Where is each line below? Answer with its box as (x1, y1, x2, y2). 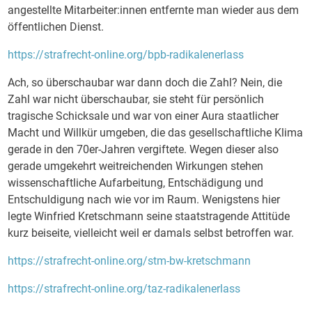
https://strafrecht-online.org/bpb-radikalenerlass (8, 48, 244, 61)
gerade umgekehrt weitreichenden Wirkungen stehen (8, 159, 264, 173)
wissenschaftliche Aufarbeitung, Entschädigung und (8, 176, 264, 189)
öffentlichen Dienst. (8, 20, 104, 33)
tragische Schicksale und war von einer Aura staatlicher (8, 109, 279, 123)
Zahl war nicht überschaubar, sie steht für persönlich (8, 93, 265, 106)
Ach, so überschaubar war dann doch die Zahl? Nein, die (8, 76, 283, 89)
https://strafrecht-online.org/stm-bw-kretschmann (8, 254, 251, 267)
